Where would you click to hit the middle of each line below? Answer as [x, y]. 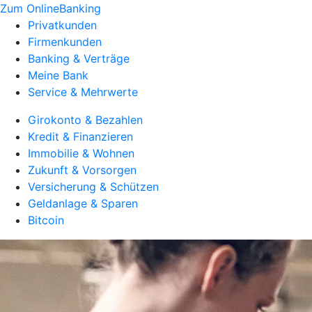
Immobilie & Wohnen [81, 153]
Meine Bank [58, 75]
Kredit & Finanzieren [80, 136]
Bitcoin [46, 220]
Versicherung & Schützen [93, 187]
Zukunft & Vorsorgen [82, 170]
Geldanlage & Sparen [83, 203]
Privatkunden [62, 25]
